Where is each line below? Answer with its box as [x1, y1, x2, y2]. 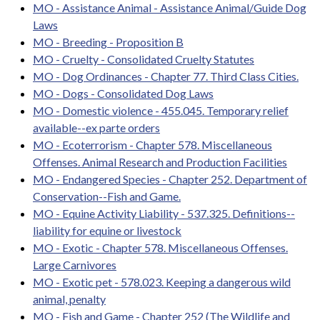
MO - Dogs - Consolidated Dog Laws [33, 86, 214, 100]
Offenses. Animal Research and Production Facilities [33, 154, 287, 169]
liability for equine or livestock [33, 223, 181, 237]
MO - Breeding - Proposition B [33, 34, 184, 49]
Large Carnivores [33, 257, 116, 271]
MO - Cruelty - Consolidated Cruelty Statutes [33, 51, 254, 66]
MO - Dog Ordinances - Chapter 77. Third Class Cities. [33, 69, 299, 83]
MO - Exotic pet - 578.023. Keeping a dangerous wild [33, 274, 291, 289]
